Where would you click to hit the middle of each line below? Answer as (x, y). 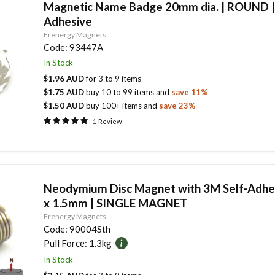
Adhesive (68, 21)
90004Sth (90, 229)
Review (109, 121)
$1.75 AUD (64, 92)
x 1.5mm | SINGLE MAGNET (115, 203)
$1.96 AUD (64, 78)
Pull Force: (65, 243)
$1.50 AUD (64, 105)
